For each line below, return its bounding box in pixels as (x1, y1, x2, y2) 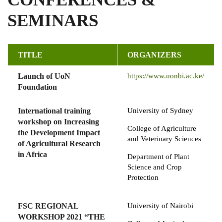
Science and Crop (127, 163, 182, 171)
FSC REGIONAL (18, 202, 78, 211)
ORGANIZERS (127, 51, 181, 59)
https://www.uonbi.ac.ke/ (127, 72, 204, 80)
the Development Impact (18, 128, 100, 137)
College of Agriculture (127, 124, 196, 133)
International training (18, 107, 91, 115)
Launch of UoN (18, 72, 70, 81)
